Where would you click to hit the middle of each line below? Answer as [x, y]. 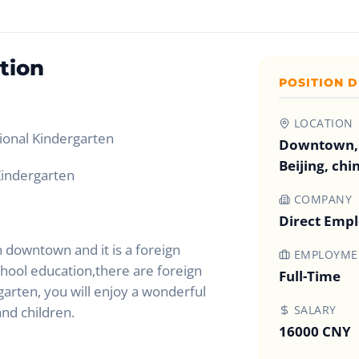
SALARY [313, 310]
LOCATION [322, 123]
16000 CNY [315, 331]
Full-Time [310, 276]
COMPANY [321, 199]
